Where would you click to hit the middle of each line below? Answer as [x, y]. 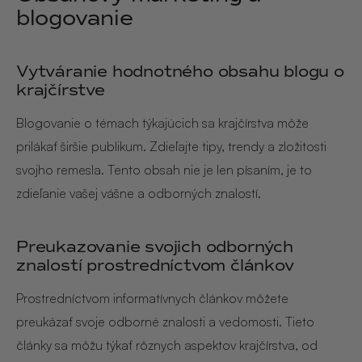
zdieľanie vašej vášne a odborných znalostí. [139, 193]
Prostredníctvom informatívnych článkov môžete [152, 298]
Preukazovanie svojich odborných [155, 246]
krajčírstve [61, 89]
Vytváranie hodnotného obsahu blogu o [180, 71]
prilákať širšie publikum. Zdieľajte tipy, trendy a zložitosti [171, 146]
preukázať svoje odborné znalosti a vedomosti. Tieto [165, 321]
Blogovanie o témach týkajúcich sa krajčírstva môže [162, 122]
